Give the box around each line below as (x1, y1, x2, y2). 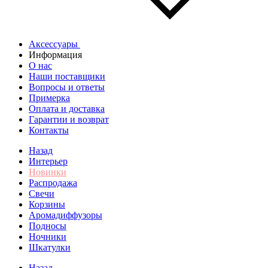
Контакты (29, 125, 69, 135)
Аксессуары (29, 39, 80, 49)
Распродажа (29, 178, 77, 188)
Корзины (29, 199, 65, 209)
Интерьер (29, 156, 68, 166)
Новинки (29, 167, 66, 177)
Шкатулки (29, 242, 71, 252)
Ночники (29, 232, 66, 242)
